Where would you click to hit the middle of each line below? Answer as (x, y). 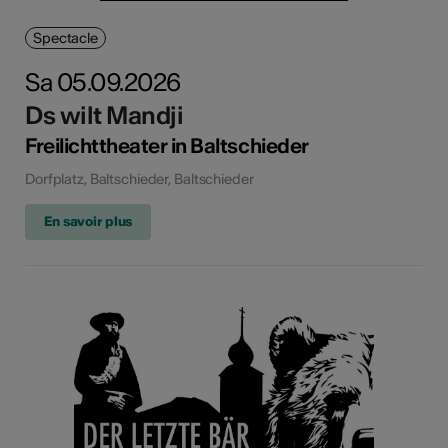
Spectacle (65, 38)
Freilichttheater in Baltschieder (167, 146)
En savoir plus (88, 222)
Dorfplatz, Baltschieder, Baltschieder (139, 179)
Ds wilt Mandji (104, 116)
